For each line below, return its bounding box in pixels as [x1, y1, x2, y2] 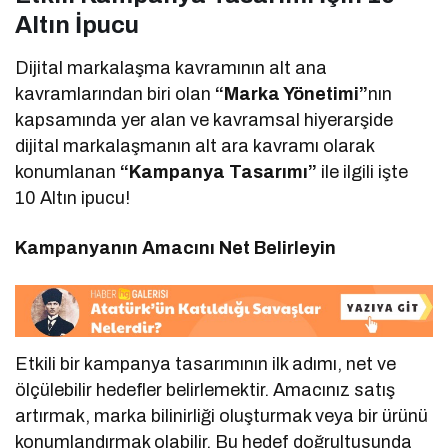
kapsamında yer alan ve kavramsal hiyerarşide [15, 109, 394, 130]
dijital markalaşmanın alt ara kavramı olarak [15, 135, 375, 156]
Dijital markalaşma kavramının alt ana [15, 57, 328, 78]
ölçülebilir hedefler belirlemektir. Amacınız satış [15, 380, 396, 401]
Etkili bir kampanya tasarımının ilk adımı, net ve [15, 354, 397, 375]
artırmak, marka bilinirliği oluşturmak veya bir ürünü [15, 406, 429, 427]
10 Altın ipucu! [15, 187, 131, 208]
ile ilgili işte [321, 161, 409, 182]
